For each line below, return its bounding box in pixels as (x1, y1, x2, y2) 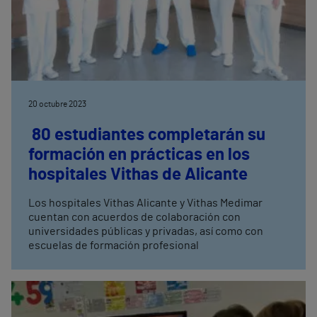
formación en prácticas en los (28, 146, 250, 164)
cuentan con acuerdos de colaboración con (28, 212, 241, 224)
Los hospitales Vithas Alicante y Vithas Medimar (28, 197, 263, 209)
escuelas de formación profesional (28, 240, 199, 252)
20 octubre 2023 (28, 100, 86, 109)
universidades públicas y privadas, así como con (28, 226, 263, 238)
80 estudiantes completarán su (28, 127, 265, 144)
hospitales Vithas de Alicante (28, 166, 248, 184)
